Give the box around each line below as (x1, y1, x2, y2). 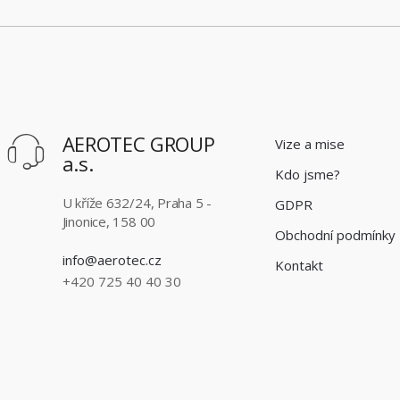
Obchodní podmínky (274, 225, 396, 244)
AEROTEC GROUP (62, 129, 215, 157)
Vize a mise (274, 134, 345, 153)
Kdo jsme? (274, 164, 340, 183)
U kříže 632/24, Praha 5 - (62, 194, 212, 212)
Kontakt (274, 255, 323, 274)
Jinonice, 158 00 (62, 212, 156, 231)
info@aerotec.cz (62, 251, 162, 270)
